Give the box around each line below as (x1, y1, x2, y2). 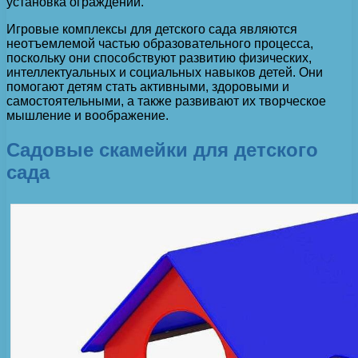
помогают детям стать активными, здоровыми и (6, 79, 289, 93)
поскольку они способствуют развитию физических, (6, 50, 312, 65)
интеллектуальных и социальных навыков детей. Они (6, 65, 323, 79)
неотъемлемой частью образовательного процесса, (6, 36, 313, 50)
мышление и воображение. (6, 108, 169, 122)
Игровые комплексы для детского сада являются (6, 22, 297, 36)
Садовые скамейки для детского (6, 138, 318, 161)
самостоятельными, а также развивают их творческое (6, 93, 326, 108)
